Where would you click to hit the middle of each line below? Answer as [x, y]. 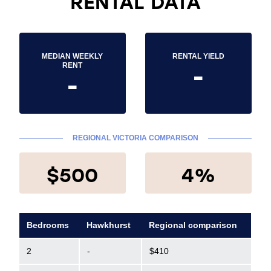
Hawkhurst [109, 225]
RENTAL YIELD [198, 56]
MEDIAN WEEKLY [73, 56]
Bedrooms [48, 225]
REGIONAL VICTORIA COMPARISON [135, 138]
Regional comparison [193, 225]
